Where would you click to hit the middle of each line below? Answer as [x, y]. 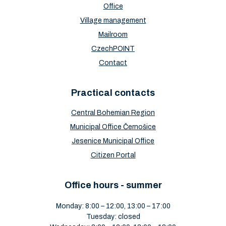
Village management [113, 20]
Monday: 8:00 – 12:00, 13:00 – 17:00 [113, 206]
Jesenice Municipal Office [113, 141]
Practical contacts [113, 93]
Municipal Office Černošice [113, 127]
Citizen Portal [113, 155]
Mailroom [113, 34]
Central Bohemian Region [113, 112]
